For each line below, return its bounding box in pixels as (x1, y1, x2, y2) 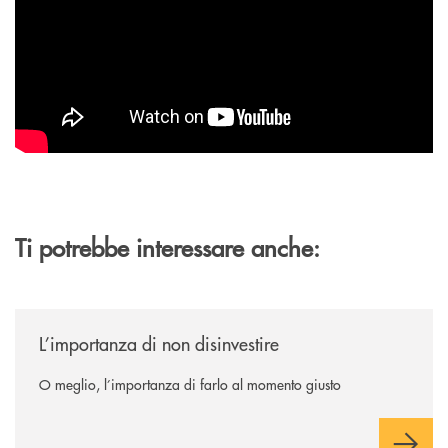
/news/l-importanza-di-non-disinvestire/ (14, 307, 258, 328)
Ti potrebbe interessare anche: (15, 229, 320, 263)
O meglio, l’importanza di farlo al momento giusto (39, 373, 341, 394)
